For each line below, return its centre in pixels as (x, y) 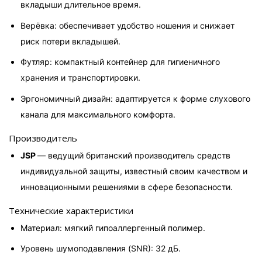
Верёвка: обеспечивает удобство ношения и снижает (129, 25)
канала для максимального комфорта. (98, 114)
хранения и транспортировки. (80, 78)
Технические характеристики (71, 211)
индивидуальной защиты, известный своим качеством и (135, 171)
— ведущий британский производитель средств (135, 155)
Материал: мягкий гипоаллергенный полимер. (113, 227)
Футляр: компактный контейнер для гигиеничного (121, 62)
